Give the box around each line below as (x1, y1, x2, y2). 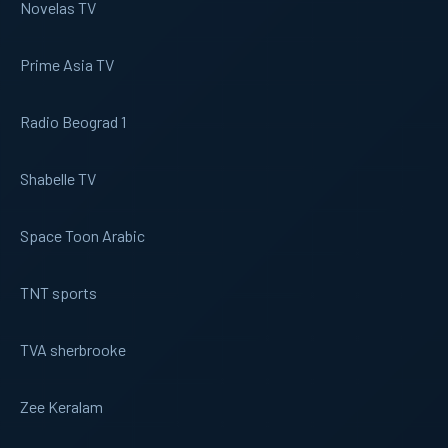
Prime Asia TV (20, 54, 114, 74)
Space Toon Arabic (20, 225, 145, 245)
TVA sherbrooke (20, 339, 126, 359)
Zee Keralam (20, 396, 103, 416)
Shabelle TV (20, 168, 96, 188)
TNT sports (20, 282, 97, 302)
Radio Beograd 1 (20, 111, 126, 131)
